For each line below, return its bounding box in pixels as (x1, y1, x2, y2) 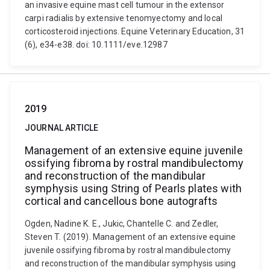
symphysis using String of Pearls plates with (25, 182, 242, 195)
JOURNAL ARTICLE (25, 123, 99, 133)
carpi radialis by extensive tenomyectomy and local (25, 13, 223, 23)
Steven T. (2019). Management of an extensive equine (25, 232, 236, 242)
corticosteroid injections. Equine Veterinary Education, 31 (25, 27, 245, 36)
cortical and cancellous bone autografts (25, 195, 218, 207)
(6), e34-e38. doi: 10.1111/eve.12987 (25, 40, 168, 49)
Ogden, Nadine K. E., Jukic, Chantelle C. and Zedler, (25, 219, 219, 228)
